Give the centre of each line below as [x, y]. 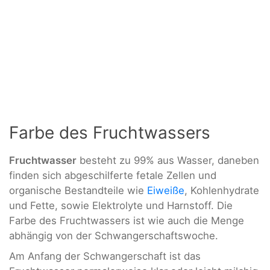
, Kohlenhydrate [222, 191]
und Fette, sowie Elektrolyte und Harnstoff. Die [121, 206]
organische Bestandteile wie [78, 191]
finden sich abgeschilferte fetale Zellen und [113, 176]
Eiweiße [166, 191]
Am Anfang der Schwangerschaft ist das [105, 256]
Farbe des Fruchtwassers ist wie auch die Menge [127, 221]
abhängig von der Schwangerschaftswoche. [114, 236]
